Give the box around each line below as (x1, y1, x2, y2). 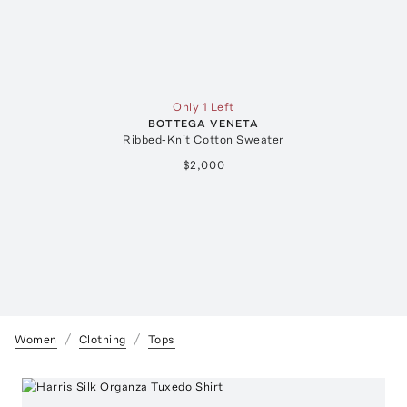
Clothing (78, 333, 126, 347)
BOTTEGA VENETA (148, 117, 259, 131)
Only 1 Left (173, 100, 234, 114)
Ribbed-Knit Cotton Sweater (123, 133, 284, 147)
